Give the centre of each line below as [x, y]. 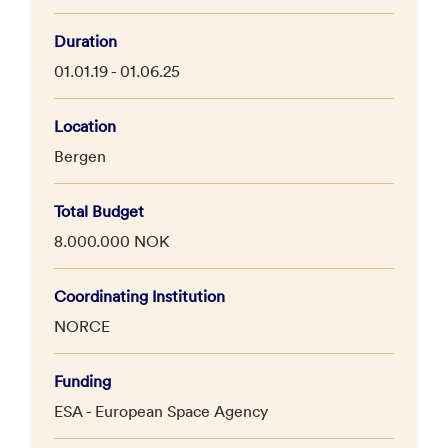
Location [85, 125]
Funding [82, 380]
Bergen [80, 155]
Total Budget [99, 210]
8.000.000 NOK [112, 240]
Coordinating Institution [139, 295]
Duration [85, 40]
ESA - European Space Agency [161, 410]
